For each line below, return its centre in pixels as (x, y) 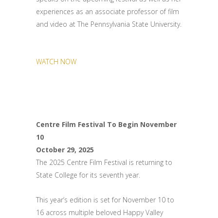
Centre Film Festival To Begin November (106, 124)
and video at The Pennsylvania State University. (109, 24)
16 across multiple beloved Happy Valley (100, 212)
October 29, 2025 (65, 150)
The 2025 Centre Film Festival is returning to (104, 162)
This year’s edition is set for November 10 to (105, 200)
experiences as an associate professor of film (108, 11)
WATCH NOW (56, 62)
